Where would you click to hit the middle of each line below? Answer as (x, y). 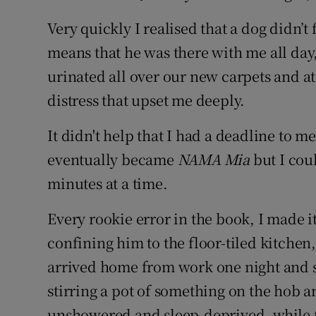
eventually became (113, 159)
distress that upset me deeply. (146, 100)
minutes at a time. (108, 183)
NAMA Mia (214, 159)
